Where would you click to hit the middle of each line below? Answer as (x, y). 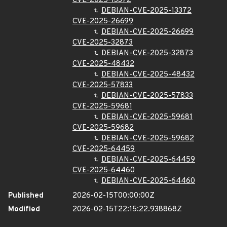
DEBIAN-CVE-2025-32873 (147, 53)
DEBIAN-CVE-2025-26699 (147, 32)
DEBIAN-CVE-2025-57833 (147, 96)
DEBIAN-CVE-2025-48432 (148, 75)
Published (26, 196)
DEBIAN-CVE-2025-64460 (148, 181)
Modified (24, 210)
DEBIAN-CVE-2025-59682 (148, 139)
